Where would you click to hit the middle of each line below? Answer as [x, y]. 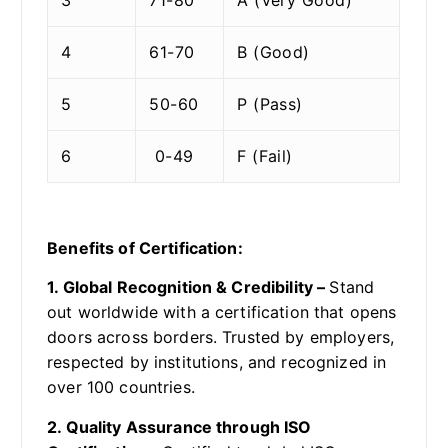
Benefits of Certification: [145, 248]
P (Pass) [270, 103]
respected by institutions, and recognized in [217, 362]
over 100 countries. [121, 387]
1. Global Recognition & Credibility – [188, 287]
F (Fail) [265, 155]
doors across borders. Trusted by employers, [221, 337]
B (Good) [273, 51]
